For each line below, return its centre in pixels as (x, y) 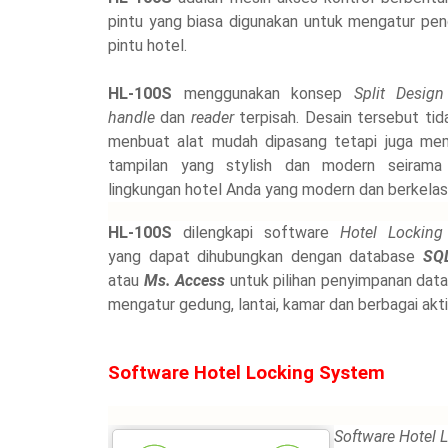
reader (215, 117)
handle (134, 117)
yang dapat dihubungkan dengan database (265, 256)
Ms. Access (186, 280)
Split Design (399, 93)
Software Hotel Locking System (246, 373)
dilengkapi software (256, 232)
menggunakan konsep (263, 93)
